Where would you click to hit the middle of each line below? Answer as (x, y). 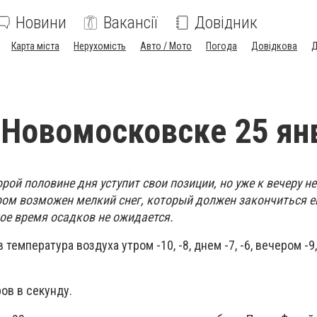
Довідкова (274, 46)
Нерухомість (100, 46)
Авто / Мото (166, 46)
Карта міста (35, 46)
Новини (41, 23)
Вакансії (131, 23)
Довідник (226, 23)
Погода (221, 46)
